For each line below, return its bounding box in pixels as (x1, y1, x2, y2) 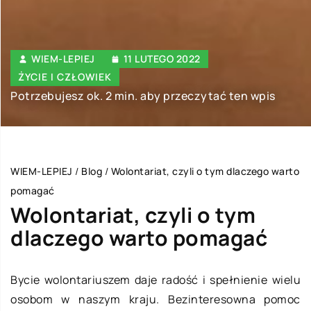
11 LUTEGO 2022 (123, 52, 201, 66)
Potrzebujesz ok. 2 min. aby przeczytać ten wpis (10, 88, 276, 104)
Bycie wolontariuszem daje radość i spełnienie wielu (10, 272, 301, 288)
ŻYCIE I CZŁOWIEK (18, 70, 112, 84)
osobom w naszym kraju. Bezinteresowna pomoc (10, 292, 301, 308)
